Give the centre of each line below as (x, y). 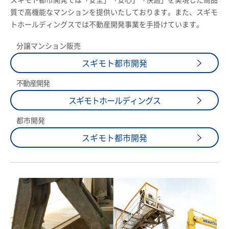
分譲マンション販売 (49, 46)
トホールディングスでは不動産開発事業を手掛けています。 (107, 24)
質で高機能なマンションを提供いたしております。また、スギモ (114, 12)
